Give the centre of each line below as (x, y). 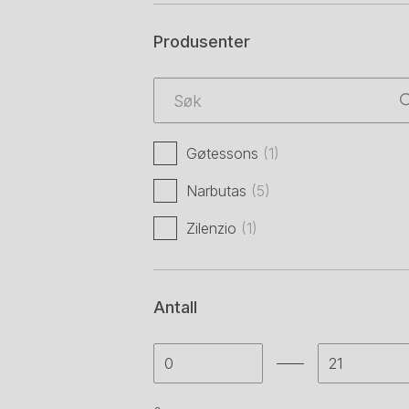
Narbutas (219, 191)
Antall (175, 307)
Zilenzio (214, 228)
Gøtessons (225, 153)
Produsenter (202, 42)
